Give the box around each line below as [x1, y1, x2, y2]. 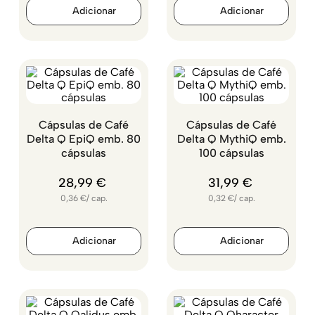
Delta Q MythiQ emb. [176, 132, 286, 146]
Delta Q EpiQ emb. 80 [27, 132, 141, 146]
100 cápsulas [198, 146, 264, 160]
